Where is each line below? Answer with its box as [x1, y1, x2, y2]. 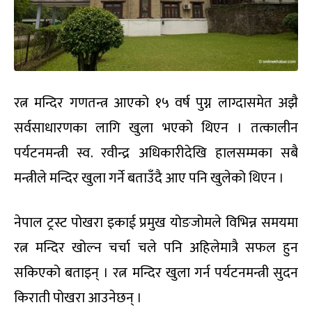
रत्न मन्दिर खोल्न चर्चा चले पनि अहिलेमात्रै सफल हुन [14, 235, 298, 260]
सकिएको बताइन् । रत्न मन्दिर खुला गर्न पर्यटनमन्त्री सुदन [14, 260, 298, 285]
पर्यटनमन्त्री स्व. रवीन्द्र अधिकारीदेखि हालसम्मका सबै [14, 141, 298, 165]
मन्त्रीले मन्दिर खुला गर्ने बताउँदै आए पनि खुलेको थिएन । [14, 166, 284, 190]
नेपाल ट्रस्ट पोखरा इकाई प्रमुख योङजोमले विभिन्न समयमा [14, 210, 298, 235]
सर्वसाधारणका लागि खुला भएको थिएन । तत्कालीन [14, 116, 298, 140]
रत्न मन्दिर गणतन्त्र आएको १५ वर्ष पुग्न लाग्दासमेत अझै [14, 91, 298, 115]
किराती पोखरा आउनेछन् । [14, 286, 142, 310]
